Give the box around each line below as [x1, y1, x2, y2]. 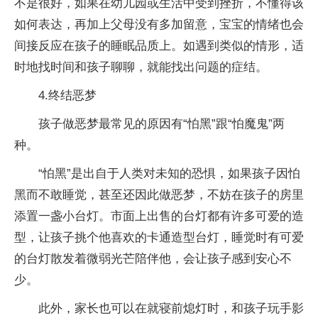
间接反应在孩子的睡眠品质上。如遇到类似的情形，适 [14, 38, 304, 53]
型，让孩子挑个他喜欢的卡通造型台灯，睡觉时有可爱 [14, 230, 304, 244]
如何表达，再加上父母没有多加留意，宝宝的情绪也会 [14, 17, 304, 31]
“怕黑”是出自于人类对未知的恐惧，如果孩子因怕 [38, 166, 300, 180]
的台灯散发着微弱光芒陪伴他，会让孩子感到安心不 [14, 251, 292, 265]
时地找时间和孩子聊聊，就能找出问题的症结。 [14, 60, 268, 74]
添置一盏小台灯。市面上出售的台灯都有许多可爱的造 [14, 209, 304, 223]
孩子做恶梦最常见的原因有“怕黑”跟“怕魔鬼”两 [38, 116, 285, 131]
